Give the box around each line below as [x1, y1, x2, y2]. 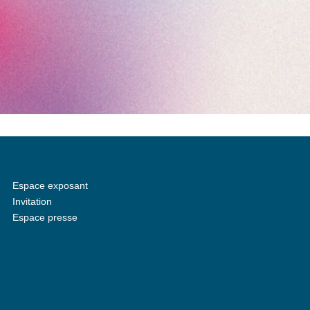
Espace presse [12, 212, 78, 224]
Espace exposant [12, 180, 89, 192]
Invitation [12, 196, 53, 208]
